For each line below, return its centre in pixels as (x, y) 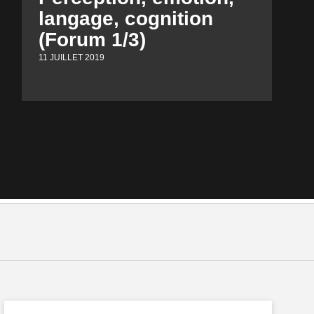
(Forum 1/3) (92, 40)
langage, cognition (125, 19)
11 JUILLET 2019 (71, 57)
